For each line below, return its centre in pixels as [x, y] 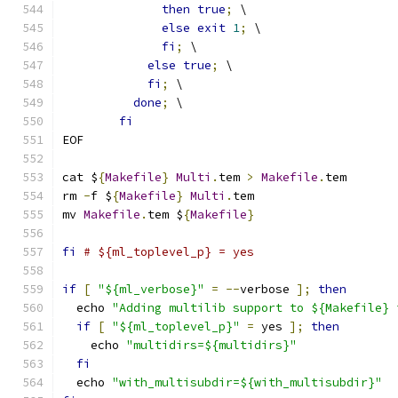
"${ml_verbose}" [151, 289]
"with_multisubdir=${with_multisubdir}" [247, 382]
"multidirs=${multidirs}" [211, 345]
